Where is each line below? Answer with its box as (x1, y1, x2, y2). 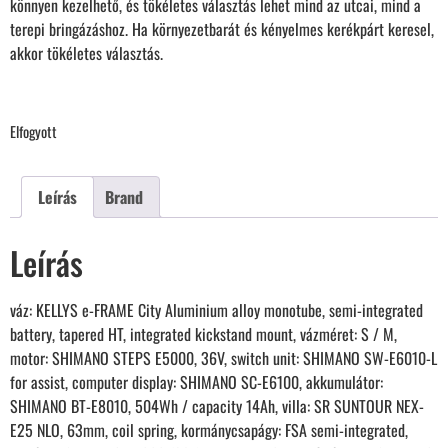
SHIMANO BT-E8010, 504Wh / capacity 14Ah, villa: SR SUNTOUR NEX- (10, 394, 424, 419)
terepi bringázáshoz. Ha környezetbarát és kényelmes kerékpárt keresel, (10, 17, 434, 42)
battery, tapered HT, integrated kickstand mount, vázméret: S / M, (10, 322, 397, 347)
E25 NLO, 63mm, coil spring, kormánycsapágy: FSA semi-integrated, (10, 418, 408, 443)
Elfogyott (10, 119, 57, 142)
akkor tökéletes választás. (10, 41, 163, 66)
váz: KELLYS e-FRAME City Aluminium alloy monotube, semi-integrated (10, 298, 423, 323)
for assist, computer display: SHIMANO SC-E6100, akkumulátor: (10, 370, 383, 395)
